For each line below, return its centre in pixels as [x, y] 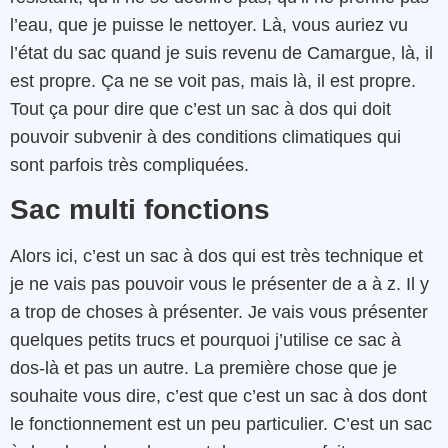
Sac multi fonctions [140, 209]
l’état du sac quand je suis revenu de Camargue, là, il [221, 52]
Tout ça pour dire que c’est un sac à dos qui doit [200, 108]
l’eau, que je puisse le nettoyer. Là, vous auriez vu [209, 24]
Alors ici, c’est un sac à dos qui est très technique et [216, 255]
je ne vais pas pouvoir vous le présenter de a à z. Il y [219, 283]
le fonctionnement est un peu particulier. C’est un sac [221, 423]
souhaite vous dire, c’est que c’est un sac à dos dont [218, 395]
